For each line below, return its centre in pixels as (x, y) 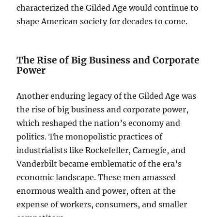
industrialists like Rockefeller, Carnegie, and (101, 150)
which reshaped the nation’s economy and (99, 123)
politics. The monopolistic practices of (90, 137)
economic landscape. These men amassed (96, 178)
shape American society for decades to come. (102, 22)
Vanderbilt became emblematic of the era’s (99, 164)
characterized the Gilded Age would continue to (108, 8)
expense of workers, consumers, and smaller (102, 205)
